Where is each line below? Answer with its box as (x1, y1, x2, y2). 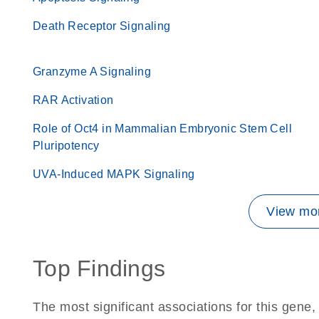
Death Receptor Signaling (33, 20, 171, 32)
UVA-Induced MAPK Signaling (33, 168, 195, 180)
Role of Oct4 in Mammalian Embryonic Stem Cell (33, 122, 292, 135)
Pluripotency (33, 140, 100, 152)
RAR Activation (33, 94, 114, 106)
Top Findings (33, 256, 165, 281)
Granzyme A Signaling (33, 66, 151, 78)
